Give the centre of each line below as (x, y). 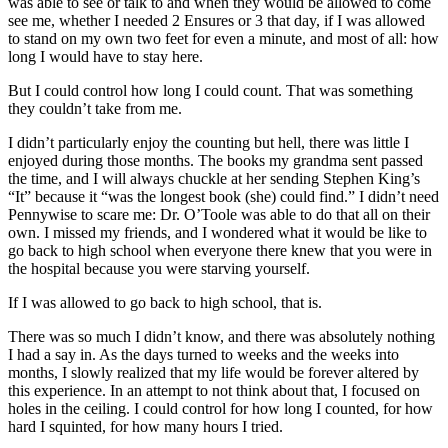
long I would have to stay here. (105, 56)
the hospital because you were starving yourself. (159, 268)
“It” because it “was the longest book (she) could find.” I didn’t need (223, 196)
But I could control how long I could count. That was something (210, 90)
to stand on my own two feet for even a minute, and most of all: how (223, 38)
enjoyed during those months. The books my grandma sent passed (215, 160)
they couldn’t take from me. (95, 108)
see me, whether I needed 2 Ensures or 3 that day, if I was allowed (216, 20)
